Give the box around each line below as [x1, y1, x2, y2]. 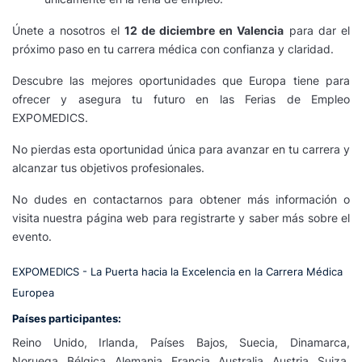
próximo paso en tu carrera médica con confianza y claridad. [12, 42, 334, 57]
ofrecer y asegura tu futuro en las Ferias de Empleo [12, 92, 350, 107]
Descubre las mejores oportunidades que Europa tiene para [12, 74, 350, 88]
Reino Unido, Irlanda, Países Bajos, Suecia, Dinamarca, [12, 335, 350, 350]
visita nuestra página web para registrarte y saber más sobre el [12, 211, 350, 225]
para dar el [284, 23, 351, 38]
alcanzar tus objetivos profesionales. [12, 161, 204, 175]
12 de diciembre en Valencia [124, 23, 284, 38]
